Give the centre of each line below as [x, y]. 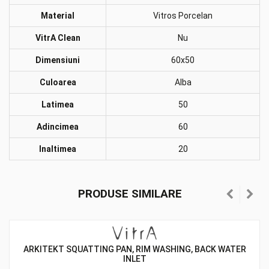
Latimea [58, 104]
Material [58, 16]
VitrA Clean [58, 38]
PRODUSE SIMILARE [130, 194]
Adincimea [58, 127]
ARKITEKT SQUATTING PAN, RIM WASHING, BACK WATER [134, 249]
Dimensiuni [58, 60]
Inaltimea [58, 149]
